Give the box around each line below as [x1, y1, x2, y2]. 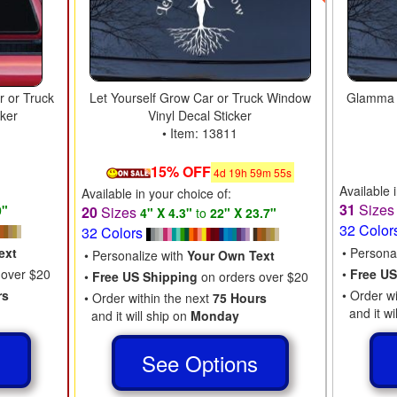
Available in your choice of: [81, 183, 231, 202]
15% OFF [150, 160, 211, 182]
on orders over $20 [197, 267, 308, 285]
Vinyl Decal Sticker [148, 105, 253, 124]
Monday [190, 306, 239, 324]
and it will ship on [83, 306, 191, 324]
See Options [142, 346, 259, 378]
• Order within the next [83, 288, 213, 307]
